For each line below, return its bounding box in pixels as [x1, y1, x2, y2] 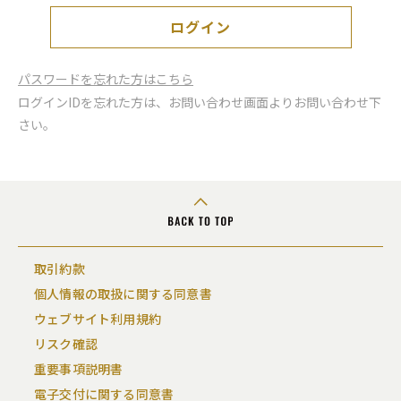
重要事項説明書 [34, 360, 124, 379]
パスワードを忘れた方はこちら [18, 70, 193, 88]
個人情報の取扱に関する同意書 [34, 285, 212, 303]
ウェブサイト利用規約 [34, 310, 161, 328]
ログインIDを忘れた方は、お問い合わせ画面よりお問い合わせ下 [18, 93, 381, 111]
